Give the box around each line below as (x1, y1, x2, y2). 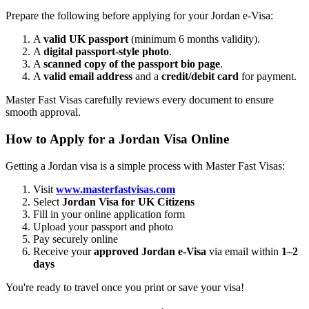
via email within (206, 245, 281, 257)
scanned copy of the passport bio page (43, 58, 220, 70)
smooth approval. (6, 106, 81, 119)
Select (33, 195, 62, 208)
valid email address (43, 70, 132, 83)
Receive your (33, 245, 94, 257)
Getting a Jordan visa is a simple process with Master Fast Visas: (6, 159, 285, 172)
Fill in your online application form (33, 208, 185, 220)
